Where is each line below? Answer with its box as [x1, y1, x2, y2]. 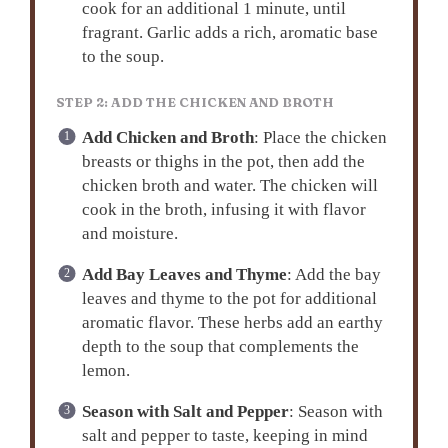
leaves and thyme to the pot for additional [81, 288, 377, 308]
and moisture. [81, 223, 178, 243]
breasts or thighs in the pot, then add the [81, 151, 365, 171]
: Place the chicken [253, 127, 387, 147]
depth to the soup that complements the [81, 336, 359, 356]
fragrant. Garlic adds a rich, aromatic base [81, 23, 378, 43]
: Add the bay [286, 264, 381, 284]
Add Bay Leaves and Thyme [81, 264, 287, 284]
